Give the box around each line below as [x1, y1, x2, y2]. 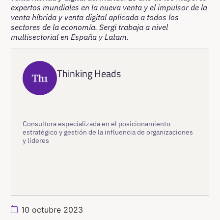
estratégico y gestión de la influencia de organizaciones [23, 128, 193, 137]
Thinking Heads [57, 66, 121, 82]
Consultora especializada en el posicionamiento [23, 119, 171, 129]
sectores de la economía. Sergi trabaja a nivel [11, 22, 168, 32]
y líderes [23, 136, 50, 145]
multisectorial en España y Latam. [11, 31, 129, 42]
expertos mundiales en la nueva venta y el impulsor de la [11, 2, 208, 12]
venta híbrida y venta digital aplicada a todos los [11, 12, 179, 22]
